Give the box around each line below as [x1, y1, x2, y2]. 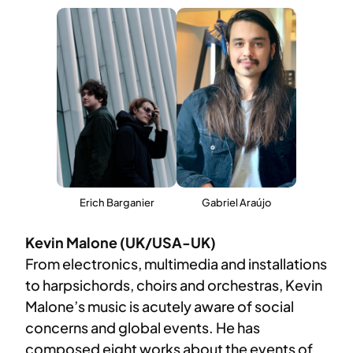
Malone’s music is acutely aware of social [25, 297, 294, 316]
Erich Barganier [79, 196, 154, 210]
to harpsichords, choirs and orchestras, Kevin [25, 276, 322, 295]
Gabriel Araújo [201, 196, 272, 210]
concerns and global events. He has [25, 318, 260, 337]
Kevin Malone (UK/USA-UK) [25, 233, 216, 252]
